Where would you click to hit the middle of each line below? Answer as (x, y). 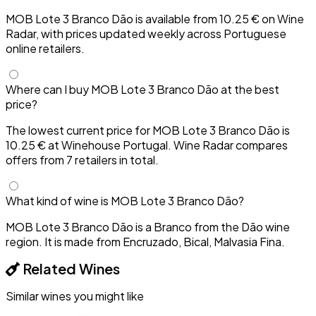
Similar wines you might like (75, 296)
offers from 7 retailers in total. (82, 159)
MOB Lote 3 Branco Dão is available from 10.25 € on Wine (155, 18)
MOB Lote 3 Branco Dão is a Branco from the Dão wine (148, 226)
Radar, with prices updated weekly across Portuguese (146, 33)
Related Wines (70, 268)
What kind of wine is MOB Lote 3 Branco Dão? (125, 200)
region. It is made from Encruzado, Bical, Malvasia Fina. (145, 241)
